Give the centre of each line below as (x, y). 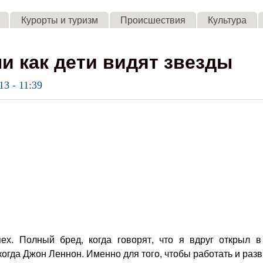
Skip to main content (117, 9)
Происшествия (153, 20)
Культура (227, 20)
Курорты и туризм (59, 20)
